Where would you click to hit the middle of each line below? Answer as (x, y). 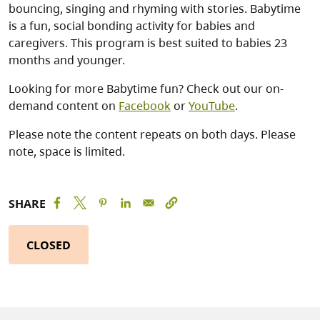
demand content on (64, 106)
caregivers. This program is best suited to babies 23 (148, 43)
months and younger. (67, 60)
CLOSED (49, 245)
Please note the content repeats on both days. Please (152, 135)
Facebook (145, 106)
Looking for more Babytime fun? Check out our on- (146, 89)
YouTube (212, 106)
